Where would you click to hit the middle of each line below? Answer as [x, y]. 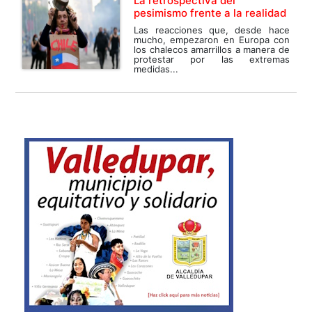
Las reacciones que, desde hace [212, 30]
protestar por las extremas [212, 60]
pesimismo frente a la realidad [210, 13]
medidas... [156, 69]
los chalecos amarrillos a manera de [212, 50]
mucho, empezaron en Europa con [212, 40]
